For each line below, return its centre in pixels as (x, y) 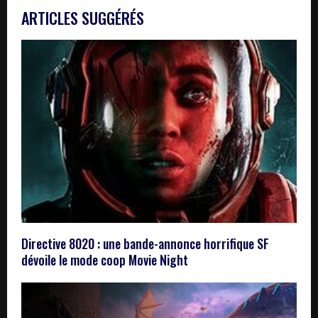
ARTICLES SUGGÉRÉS (83, 17)
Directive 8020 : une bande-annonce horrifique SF (145, 244)
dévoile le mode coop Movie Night (105, 260)
